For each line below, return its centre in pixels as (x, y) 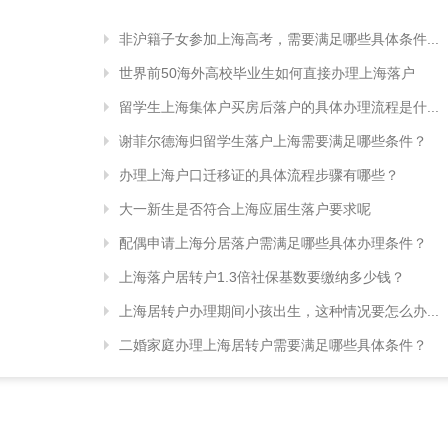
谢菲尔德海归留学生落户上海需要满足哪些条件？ (273, 140)
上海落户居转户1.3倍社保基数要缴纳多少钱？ (262, 276)
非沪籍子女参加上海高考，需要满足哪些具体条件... (279, 38)
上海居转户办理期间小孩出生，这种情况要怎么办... (279, 310)
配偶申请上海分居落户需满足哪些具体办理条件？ (273, 242)
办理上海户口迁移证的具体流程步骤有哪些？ (259, 174)
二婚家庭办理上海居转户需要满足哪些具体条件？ (273, 344)
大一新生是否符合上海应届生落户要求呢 (245, 208)
